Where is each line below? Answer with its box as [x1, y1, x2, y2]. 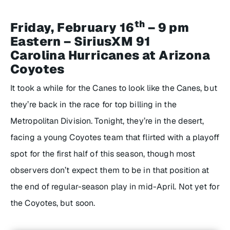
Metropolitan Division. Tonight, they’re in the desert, [10, 115, 204, 126]
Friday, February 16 [10, 19, 135, 35]
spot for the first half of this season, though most [10, 148, 196, 159]
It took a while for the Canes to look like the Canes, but [10, 82, 217, 93]
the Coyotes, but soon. [10, 197, 95, 208]
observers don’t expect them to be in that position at [10, 164, 209, 176]
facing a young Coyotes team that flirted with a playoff [10, 131, 220, 143]
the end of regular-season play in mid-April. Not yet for [10, 181, 220, 192]
